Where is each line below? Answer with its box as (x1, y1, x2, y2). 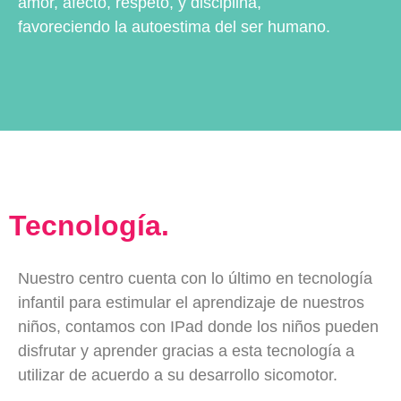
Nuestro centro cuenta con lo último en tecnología (18, 269, 372, 287)
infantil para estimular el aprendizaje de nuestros (18, 293, 364, 311)
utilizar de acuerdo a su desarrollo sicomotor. (18, 365, 337, 384)
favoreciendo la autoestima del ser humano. (18, 18, 330, 37)
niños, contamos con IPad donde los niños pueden (18, 317, 379, 336)
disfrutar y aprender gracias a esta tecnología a (18, 341, 354, 360)
